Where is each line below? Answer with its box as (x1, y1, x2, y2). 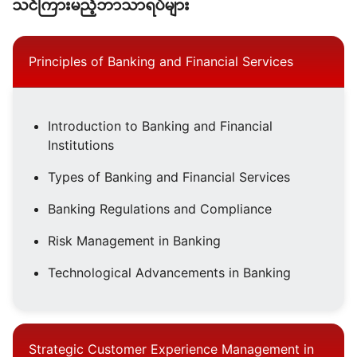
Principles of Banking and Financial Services (29, 53, 293, 70)
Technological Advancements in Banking (48, 265, 291, 281)
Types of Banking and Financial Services (48, 169, 290, 186)
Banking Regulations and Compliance (48, 201, 272, 218)
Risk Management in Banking (48, 233, 221, 249)
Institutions (48, 137, 114, 154)
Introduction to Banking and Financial (48, 118, 273, 135)
